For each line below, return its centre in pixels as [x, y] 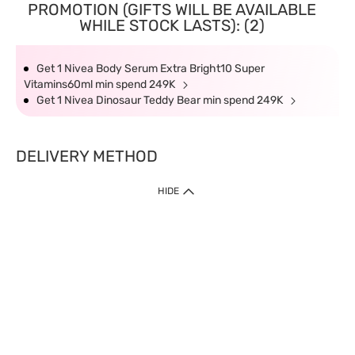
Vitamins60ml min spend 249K [101, 84]
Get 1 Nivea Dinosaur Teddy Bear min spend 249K [161, 100]
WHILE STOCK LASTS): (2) [172, 25]
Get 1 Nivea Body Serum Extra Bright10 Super [151, 69]
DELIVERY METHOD [87, 156]
